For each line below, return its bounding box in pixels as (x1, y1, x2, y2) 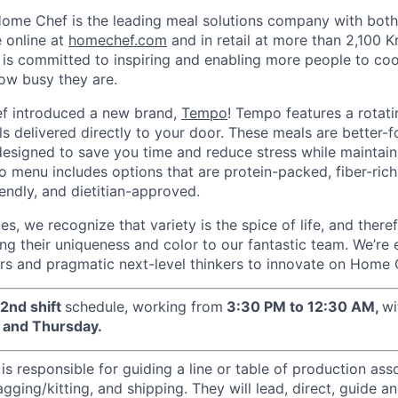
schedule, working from (65, 298, 223, 315)
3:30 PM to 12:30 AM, (223, 298, 382, 315)
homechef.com (68, 31, 167, 49)
